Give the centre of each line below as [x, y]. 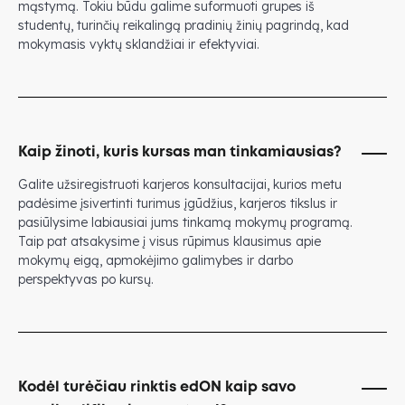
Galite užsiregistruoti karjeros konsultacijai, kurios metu [180, 184]
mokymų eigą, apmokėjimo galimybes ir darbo [155, 260]
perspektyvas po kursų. [86, 279]
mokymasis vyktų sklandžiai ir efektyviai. [139, 44]
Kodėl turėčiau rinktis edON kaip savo [157, 387]
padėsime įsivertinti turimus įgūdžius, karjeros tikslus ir [178, 203]
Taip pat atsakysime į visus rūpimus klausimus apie [170, 241]
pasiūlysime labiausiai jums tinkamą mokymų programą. [185, 222]
